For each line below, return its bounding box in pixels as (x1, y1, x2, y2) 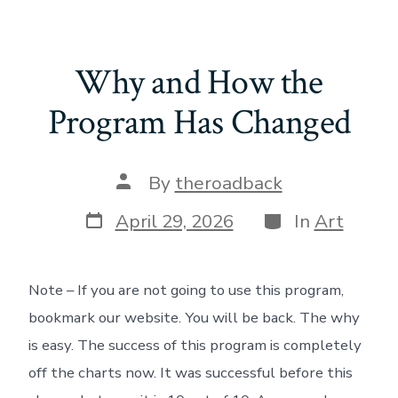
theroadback (174, 171, 283, 196)
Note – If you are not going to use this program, (28, 279, 344, 300)
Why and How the (75, 59, 323, 106)
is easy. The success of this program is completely (28, 334, 362, 355)
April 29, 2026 (115, 209, 234, 235)
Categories (260, 204, 354, 230)
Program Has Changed (48, 99, 350, 146)
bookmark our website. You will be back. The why (28, 306, 360, 328)
